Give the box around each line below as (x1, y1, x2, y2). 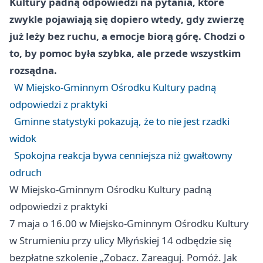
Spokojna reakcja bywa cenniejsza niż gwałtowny (14, 149, 232, 163)
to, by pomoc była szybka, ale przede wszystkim (9, 46, 241, 60)
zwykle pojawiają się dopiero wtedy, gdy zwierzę (9, 12, 244, 26)
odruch (9, 166, 42, 180)
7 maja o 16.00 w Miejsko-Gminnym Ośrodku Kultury (9, 217, 249, 231)
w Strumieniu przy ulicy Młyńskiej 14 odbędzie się (9, 234, 231, 248)
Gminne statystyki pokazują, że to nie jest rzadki (14, 114, 230, 129)
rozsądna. (9, 63, 57, 77)
